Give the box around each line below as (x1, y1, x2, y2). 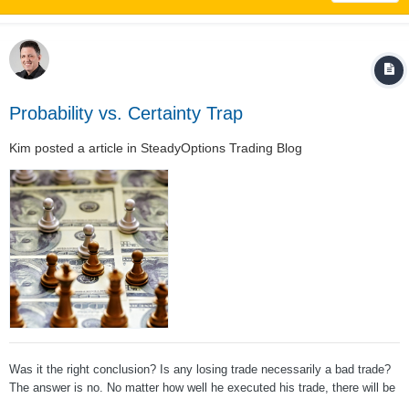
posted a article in (31, 140, 141, 155)
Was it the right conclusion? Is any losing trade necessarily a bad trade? (9, 362, 391, 376)
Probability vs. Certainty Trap (9, 102, 243, 123)
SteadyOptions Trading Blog (141, 140, 302, 155)
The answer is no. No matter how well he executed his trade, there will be (9, 380, 395, 394)
